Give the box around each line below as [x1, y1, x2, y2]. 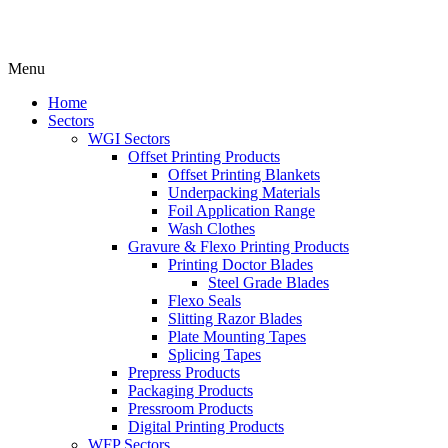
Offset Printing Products [128, 148, 280, 165]
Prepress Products [128, 364, 240, 381]
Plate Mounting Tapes [168, 328, 306, 345]
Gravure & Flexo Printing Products [128, 238, 349, 255]
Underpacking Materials [168, 184, 320, 201]
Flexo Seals [168, 292, 241, 309]
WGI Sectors [88, 130, 170, 147]
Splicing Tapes [168, 346, 261, 363]
